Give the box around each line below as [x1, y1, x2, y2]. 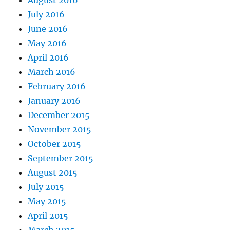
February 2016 [28, 81, 86, 91]
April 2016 [28, 52, 69, 63]
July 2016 [28, 9, 65, 20]
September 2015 [28, 152, 94, 163]
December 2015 [28, 109, 90, 120]
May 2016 [28, 37, 67, 48]
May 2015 [28, 196, 67, 206]
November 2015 [28, 124, 92, 135]
